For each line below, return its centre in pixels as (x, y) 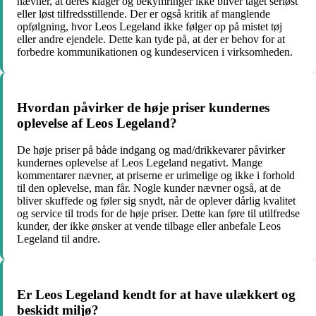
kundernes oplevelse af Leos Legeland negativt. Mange (140, 163)
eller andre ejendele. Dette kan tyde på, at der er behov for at (151, 39)
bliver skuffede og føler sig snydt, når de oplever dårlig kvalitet (156, 201)
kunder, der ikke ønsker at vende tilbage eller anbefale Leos (149, 226)
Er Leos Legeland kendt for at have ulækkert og (156, 295)
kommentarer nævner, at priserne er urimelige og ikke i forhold (156, 176)
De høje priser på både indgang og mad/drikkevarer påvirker (151, 150)
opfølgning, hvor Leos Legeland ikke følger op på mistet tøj (150, 26)
